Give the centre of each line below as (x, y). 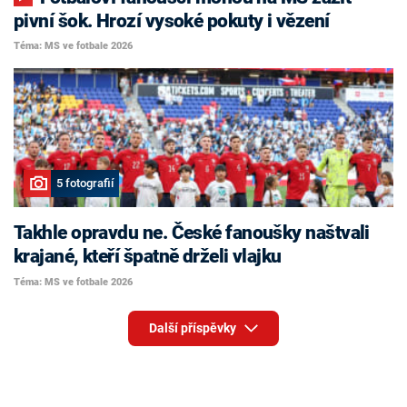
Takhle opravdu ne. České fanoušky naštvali (192, 233)
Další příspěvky (194, 328)
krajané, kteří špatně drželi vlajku (148, 257)
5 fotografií (84, 184)
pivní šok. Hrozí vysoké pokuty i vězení (172, 20)
